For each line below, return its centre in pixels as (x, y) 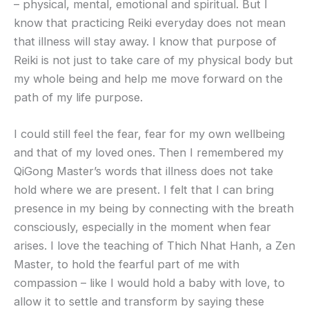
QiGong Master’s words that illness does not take (143, 171)
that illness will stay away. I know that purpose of (145, 42)
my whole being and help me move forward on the (148, 79)
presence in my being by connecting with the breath (154, 209)
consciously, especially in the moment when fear (142, 227)
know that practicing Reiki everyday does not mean (150, 23)
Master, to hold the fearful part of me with (127, 265)
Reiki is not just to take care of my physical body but (153, 60)
